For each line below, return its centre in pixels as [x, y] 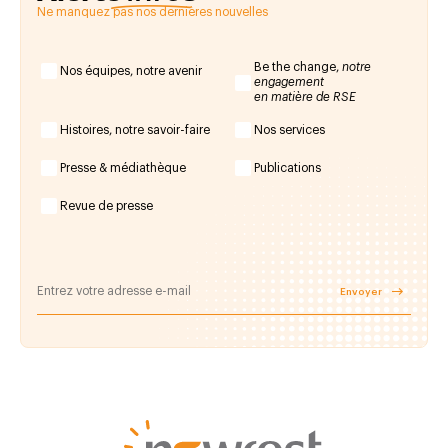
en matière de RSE [305, 97]
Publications [287, 167]
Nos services [289, 129]
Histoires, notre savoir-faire [135, 129]
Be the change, [298, 67]
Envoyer [361, 291]
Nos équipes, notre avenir [131, 70]
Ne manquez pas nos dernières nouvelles [152, 12]
